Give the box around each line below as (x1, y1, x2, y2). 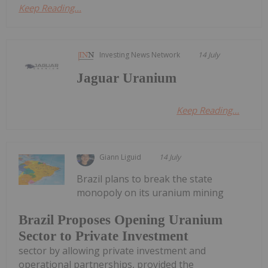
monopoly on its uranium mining (77, 185, 224, 199)
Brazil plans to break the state (77, 172, 213, 185)
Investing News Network (99, 49, 181, 60)
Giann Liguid (99, 151, 142, 162)
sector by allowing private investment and (19, 244, 206, 258)
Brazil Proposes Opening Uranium (19, 212, 223, 228)
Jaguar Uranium (77, 70, 177, 86)
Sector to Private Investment (19, 229, 188, 244)
